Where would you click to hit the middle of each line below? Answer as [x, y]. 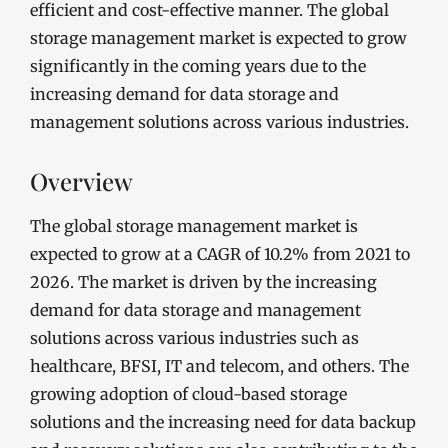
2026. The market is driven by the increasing [203, 282]
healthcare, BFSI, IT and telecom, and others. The [219, 366]
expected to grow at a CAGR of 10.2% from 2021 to [220, 254]
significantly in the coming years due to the [198, 66]
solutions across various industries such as [194, 338]
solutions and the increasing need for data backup [223, 422]
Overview [81, 181]
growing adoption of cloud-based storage [188, 394]
